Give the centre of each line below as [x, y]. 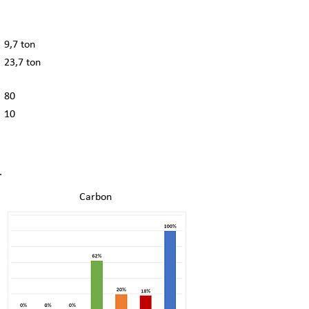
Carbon [96, 197]
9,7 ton [20, 45]
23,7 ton [22, 63]
